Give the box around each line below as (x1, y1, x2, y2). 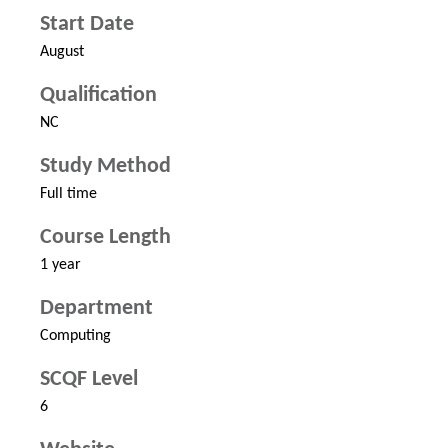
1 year (40, 257, 81, 274)
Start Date (40, 13, 134, 37)
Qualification (40, 84, 157, 108)
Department (40, 297, 153, 321)
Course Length (40, 226, 171, 250)
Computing (40, 328, 111, 345)
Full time (40, 186, 97, 203)
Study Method (40, 155, 171, 179)
